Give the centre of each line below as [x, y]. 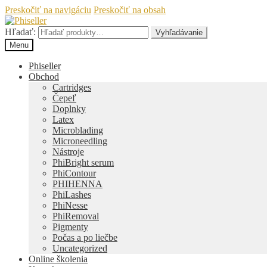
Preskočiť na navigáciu [48, 10]
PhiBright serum [83, 162]
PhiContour [74, 173]
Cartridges [72, 87]
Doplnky [69, 109]
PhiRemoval [76, 216]
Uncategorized [80, 248]
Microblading [78, 130]
